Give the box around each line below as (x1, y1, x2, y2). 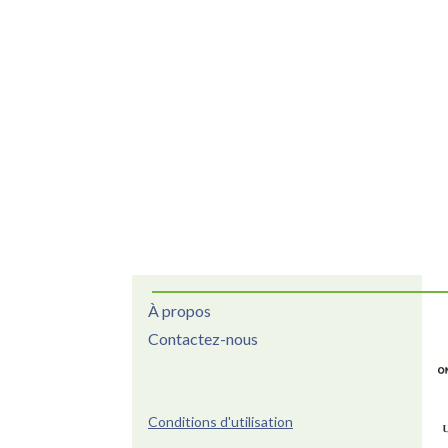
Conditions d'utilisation (148, 413, 293, 431)
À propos (148, 301, 211, 321)
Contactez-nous (148, 329, 258, 349)
